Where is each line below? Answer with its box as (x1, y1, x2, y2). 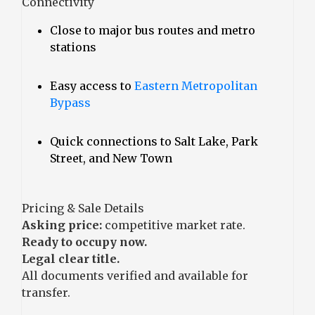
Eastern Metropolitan (134, 78, 257, 93)
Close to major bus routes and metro (50, 22, 255, 37)
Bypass (50, 95, 91, 110)
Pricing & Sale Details (22, 200, 144, 215)
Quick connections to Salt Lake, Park (50, 134, 258, 148)
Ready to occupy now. (22, 234, 147, 249)
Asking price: (22, 217, 102, 232)
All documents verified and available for (22, 268, 248, 283)
